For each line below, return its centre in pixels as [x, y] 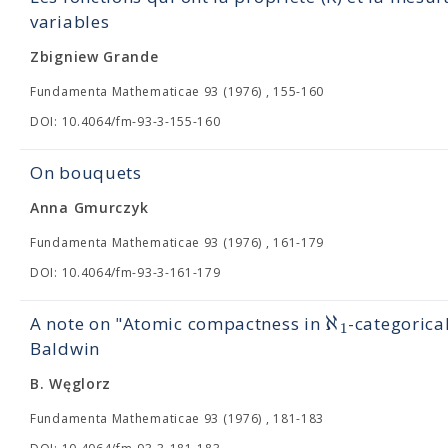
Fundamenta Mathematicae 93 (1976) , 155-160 [177, 91]
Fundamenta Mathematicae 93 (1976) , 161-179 [177, 242]
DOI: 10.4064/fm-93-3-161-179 [125, 272]
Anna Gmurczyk [90, 207]
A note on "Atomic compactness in [178, 323]
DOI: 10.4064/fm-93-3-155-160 [125, 121]
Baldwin [65, 348]
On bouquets [86, 172]
